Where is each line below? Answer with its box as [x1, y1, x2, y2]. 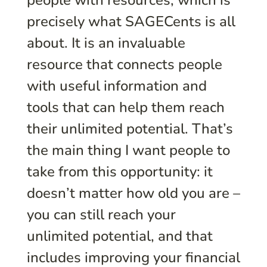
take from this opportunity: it [26, 162, 213, 181]
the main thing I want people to [26, 140, 230, 160]
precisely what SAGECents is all [26, 11, 235, 31]
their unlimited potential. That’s [26, 119, 233, 138]
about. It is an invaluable [26, 33, 185, 52]
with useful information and [26, 76, 207, 95]
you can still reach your [26, 204, 176, 224]
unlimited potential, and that [26, 226, 213, 246]
